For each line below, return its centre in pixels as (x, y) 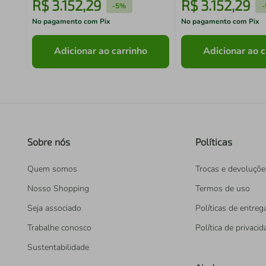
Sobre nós (49, 142)
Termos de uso (223, 189)
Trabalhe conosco (59, 228)
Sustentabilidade (58, 247)
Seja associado (54, 208)
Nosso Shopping (58, 189)
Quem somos (52, 169)
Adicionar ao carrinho (101, 51)
